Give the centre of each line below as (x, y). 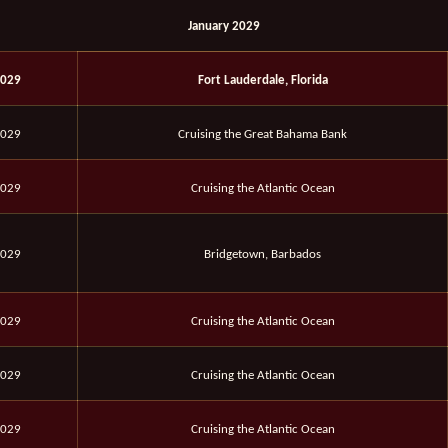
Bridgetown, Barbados (262, 255)
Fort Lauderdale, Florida (262, 81)
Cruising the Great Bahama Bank (262, 135)
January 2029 (224, 27)
